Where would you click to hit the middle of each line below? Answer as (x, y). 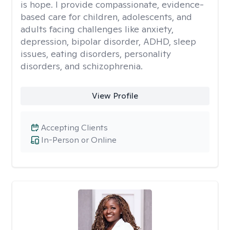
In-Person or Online (79, 140)
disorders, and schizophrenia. (82, 66)
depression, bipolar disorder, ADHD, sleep (108, 41)
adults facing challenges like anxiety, (97, 29)
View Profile (115, 96)
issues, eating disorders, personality (96, 54)
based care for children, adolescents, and (106, 17)
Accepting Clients (74, 128)
